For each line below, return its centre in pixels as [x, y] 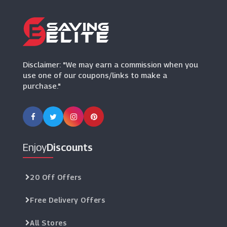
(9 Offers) [72, 9]
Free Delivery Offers [67, 200]
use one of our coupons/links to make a [95, 75]
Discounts [70, 147]
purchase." [42, 86]
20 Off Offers [56, 177]
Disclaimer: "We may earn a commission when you [110, 64]
